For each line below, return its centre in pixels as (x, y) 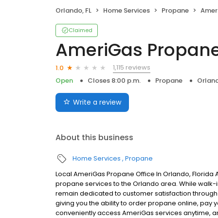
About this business (94, 138)
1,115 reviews (132, 68)
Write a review (97, 102)
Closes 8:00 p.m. (114, 81)
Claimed (81, 30)
